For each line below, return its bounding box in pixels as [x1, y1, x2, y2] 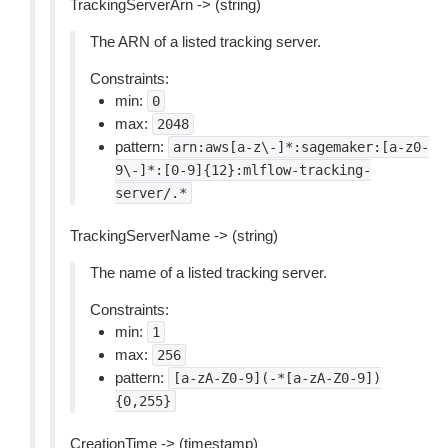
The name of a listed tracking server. [90, 264, 327, 281]
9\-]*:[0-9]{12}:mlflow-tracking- [115, 162, 371, 178]
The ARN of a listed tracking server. [90, 33, 321, 50]
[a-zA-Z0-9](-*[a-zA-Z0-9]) [173, 370, 381, 386]
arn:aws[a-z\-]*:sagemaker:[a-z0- [173, 139, 429, 155]
